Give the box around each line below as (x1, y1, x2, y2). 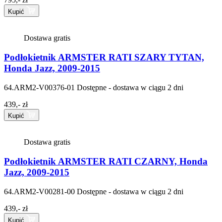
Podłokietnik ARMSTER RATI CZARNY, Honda (4, 156, 208, 167)
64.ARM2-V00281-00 (4, 187, 75, 196)
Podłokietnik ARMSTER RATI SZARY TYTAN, (4, 52, 204, 62)
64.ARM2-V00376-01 (4, 83, 75, 92)
